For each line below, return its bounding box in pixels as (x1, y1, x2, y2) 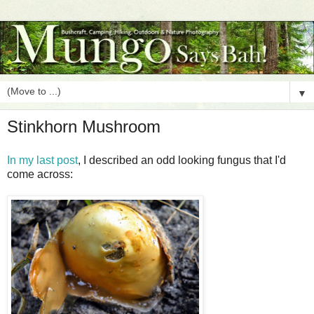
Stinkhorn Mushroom (7, 116, 161, 136)
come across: (7, 168, 73, 180)
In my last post (7, 153, 78, 166)
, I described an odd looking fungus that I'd (78, 153, 286, 166)
